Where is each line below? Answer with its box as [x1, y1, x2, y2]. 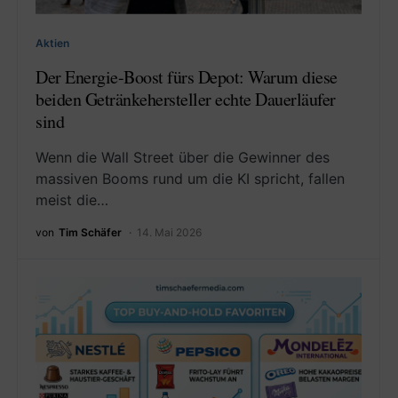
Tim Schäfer [59, 225, 122, 239]
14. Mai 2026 [137, 225, 202, 239]
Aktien [36, 36, 69, 50]
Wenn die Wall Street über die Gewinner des [36, 147, 330, 166]
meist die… [36, 190, 108, 209]
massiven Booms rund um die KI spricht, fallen [36, 169, 345, 187]
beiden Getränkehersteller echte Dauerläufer [36, 86, 336, 111]
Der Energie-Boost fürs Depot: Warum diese [36, 64, 338, 89]
